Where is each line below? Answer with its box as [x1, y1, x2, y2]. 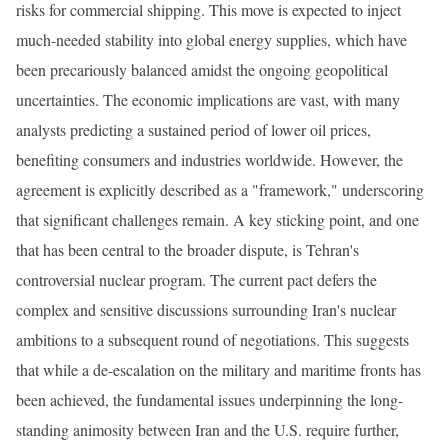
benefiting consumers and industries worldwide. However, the [16, 148, 403, 170]
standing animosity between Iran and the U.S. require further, [16, 418, 399, 440]
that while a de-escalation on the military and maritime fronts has [16, 358, 421, 380]
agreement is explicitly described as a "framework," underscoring [16, 178, 424, 200]
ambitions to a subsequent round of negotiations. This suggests [16, 328, 409, 350]
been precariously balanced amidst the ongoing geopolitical [16, 58, 388, 80]
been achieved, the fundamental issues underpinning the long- [16, 388, 403, 410]
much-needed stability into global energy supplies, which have [16, 28, 407, 50]
